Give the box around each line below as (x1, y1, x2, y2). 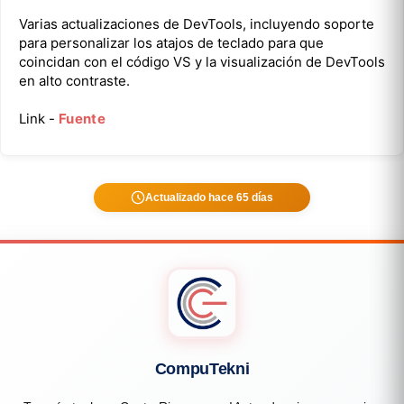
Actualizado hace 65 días (145, 190, 273, 204)
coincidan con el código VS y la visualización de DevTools (19, 52, 385, 70)
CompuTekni (154, 359, 250, 378)
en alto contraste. (19, 71, 130, 89)
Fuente (59, 109, 106, 127)
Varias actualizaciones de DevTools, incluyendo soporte (19, 14, 374, 32)
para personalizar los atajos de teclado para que (19, 33, 324, 51)
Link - (19, 109, 59, 127)
